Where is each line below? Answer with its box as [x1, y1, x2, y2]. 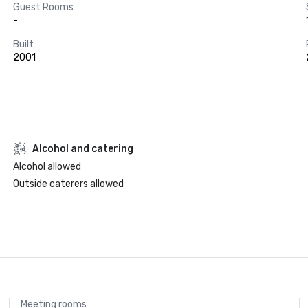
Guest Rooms [12, 1, 74, 13]
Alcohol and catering [32, 142, 133, 155]
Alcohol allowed [12, 161, 81, 173]
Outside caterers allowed [12, 178, 124, 190]
